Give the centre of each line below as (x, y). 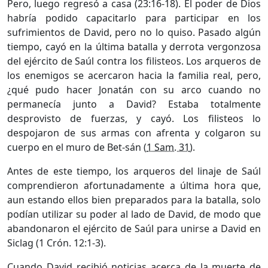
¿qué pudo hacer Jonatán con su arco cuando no (134, 89)
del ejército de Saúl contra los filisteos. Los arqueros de (134, 61)
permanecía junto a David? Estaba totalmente (134, 104)
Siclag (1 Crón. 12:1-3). (57, 243)
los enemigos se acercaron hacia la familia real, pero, (134, 75)
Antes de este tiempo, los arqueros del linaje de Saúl (134, 171)
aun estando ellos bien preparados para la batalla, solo (134, 200)
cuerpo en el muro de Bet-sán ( (77, 147)
